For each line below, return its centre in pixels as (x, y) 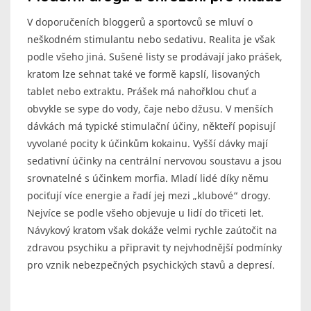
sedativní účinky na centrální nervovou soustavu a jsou (154, 161)
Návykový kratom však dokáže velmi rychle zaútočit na (152, 230)
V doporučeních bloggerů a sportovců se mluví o (140, 22)
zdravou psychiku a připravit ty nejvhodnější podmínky (154, 248)
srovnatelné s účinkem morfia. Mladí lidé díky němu (148, 178)
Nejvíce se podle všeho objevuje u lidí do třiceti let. (145, 213)
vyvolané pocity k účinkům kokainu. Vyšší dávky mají (148, 144)
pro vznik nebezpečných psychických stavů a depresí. (151, 265)
